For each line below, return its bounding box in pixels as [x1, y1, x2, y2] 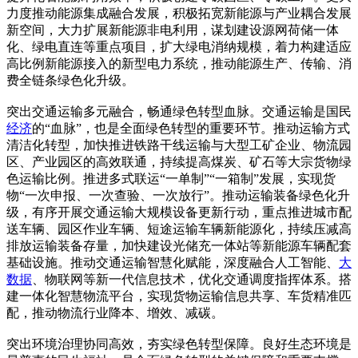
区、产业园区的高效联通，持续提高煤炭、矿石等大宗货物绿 [6, 154, 352, 169]
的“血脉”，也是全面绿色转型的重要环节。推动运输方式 [32, 121, 350, 135]
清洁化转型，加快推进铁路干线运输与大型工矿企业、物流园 [6, 137, 352, 152]
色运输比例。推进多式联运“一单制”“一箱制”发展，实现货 [6, 171, 336, 185]
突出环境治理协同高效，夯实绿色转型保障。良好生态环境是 [6, 336, 352, 351]
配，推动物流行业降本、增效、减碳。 [6, 305, 224, 320]
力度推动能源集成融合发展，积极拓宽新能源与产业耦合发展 [6, 6, 352, 20]
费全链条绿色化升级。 [6, 73, 134, 87]
